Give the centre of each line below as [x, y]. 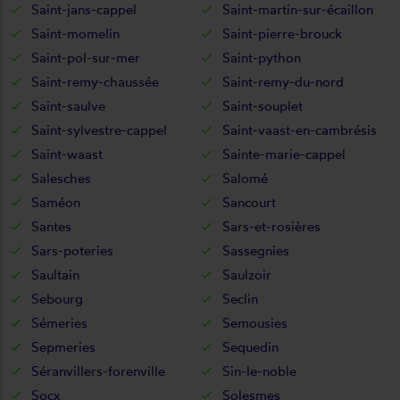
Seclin [240, 298]
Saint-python [262, 57]
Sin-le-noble [259, 371]
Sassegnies [256, 250]
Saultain [55, 274]
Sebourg [57, 298]
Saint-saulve [68, 105]
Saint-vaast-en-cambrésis [300, 129]
